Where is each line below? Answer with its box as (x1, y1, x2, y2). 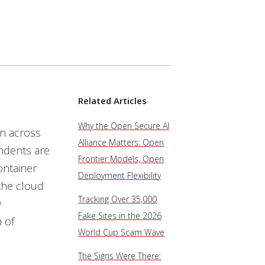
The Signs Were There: (78, 250, 161, 261)
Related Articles (78, 95, 147, 106)
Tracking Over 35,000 (78, 193, 157, 205)
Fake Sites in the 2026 (78, 210, 162, 221)
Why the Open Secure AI (78, 120, 170, 131)
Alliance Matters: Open (78, 137, 164, 148)
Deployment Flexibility (78, 170, 161, 181)
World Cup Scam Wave (78, 227, 165, 238)
